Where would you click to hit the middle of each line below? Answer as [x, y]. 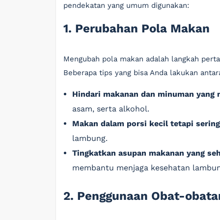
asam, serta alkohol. [111, 109]
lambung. [90, 138]
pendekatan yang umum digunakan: [126, 5]
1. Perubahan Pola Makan [137, 28]
